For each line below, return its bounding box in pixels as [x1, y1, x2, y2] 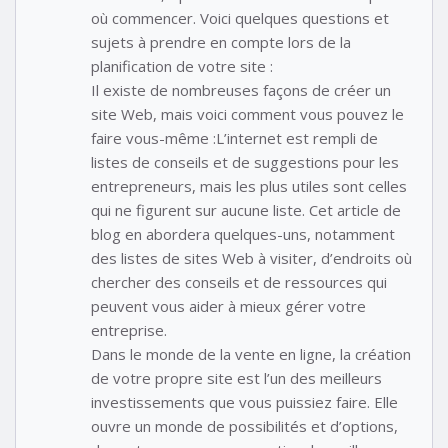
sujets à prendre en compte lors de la [91, 31, 351, 52]
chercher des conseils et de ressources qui [91, 271, 387, 292]
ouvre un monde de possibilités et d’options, [91, 415, 398, 436]
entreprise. [91, 319, 167, 340]
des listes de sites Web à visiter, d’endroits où [91, 247, 412, 268]
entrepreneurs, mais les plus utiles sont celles [91, 175, 407, 196]
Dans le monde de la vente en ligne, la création [91, 343, 411, 364]
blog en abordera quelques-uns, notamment [91, 223, 395, 244]
